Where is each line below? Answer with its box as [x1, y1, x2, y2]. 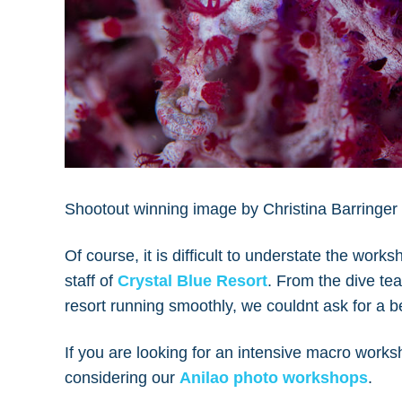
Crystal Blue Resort [118, 271, 267, 290]
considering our [65, 368, 179, 387]
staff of [65, 271, 118, 290]
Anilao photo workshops [179, 368, 368, 387]
